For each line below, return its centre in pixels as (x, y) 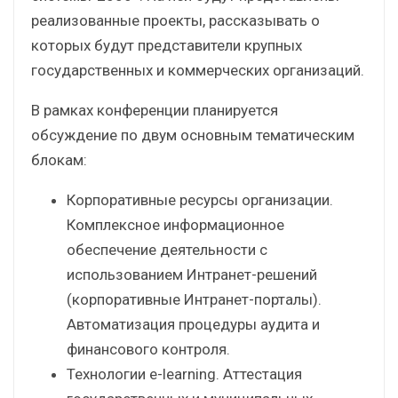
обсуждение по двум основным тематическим (193, 135)
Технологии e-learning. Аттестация (184, 374)
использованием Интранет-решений (192, 274)
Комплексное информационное (175, 224)
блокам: (59, 159)
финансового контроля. (148, 349)
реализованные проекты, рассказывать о (175, 20)
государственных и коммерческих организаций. (198, 70)
